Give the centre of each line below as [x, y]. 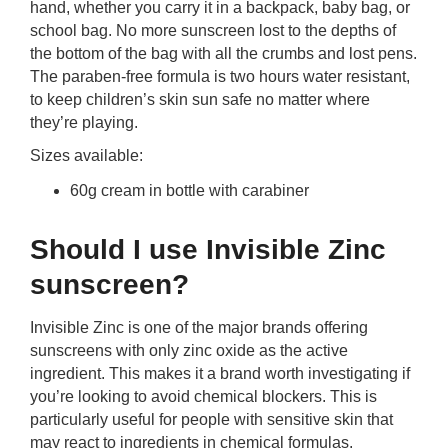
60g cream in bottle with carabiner [189, 190]
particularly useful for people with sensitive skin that [211, 419]
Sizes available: [86, 155]
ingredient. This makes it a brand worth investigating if [220, 373]
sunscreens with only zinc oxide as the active [189, 350]
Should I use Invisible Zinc [208, 249]
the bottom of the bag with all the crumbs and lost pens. [223, 53]
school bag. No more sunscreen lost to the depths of [213, 30]
